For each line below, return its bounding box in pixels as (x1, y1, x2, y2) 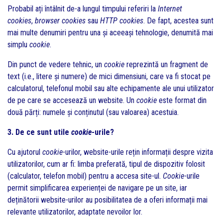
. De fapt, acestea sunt (143, 16, 214, 25)
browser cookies (35, 16, 86, 25)
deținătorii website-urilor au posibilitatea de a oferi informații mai (7, 195, 208, 205)
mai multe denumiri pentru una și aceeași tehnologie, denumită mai (7, 28, 213, 37)
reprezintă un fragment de (124, 60, 208, 69)
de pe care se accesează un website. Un (7, 96, 136, 105)
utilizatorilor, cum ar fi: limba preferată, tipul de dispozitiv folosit (7, 159, 205, 169)
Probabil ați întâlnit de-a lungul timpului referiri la (7, 4, 158, 13)
